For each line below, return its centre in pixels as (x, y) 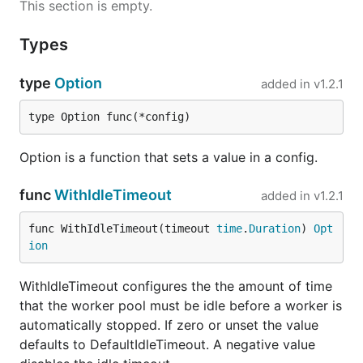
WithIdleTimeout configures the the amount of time (176, 286)
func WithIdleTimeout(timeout (122, 228)
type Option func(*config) (109, 117)
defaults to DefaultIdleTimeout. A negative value (167, 344)
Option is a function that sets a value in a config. (169, 157)
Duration (275, 228)
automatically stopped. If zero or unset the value (169, 325)
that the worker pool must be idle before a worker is (181, 305)
